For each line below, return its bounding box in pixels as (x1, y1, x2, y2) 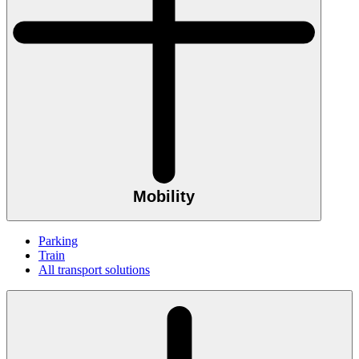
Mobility (133, 187, 195, 205)
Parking (38, 234, 78, 248)
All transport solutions (38, 263, 150, 277)
